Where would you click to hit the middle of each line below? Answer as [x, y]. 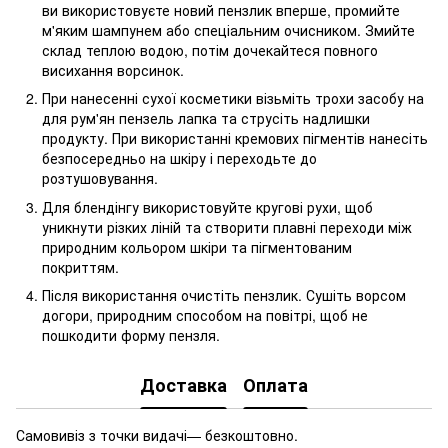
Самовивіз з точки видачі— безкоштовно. [157, 435]
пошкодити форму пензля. [131, 335]
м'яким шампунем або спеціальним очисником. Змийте [228, 30]
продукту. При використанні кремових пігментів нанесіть [235, 138]
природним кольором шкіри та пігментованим [197, 246]
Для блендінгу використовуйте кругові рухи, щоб [207, 206]
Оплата [275, 384]
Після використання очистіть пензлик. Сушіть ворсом [224, 295]
